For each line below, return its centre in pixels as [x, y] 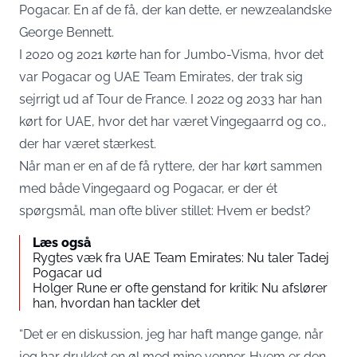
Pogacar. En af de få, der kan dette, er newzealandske [175, 10]
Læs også [62, 243]
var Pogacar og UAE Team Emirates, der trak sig [161, 77]
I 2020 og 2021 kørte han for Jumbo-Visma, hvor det [171, 55]
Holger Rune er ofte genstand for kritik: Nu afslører [180, 288]
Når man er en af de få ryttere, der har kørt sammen [171, 167]
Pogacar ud [67, 273]
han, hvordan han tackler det [116, 304]
